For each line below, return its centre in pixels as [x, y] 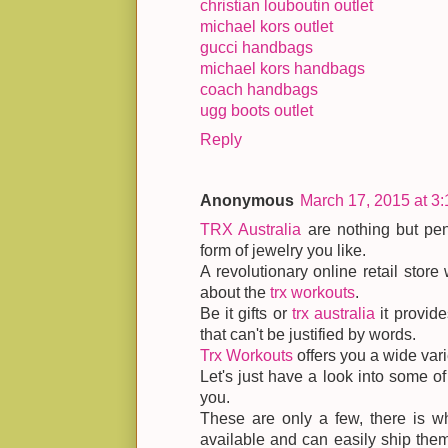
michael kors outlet [266, 26]
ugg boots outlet [256, 110]
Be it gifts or [246, 313]
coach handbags [259, 89]
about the [235, 292]
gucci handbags [256, 47]
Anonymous [247, 200]
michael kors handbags [282, 68]
